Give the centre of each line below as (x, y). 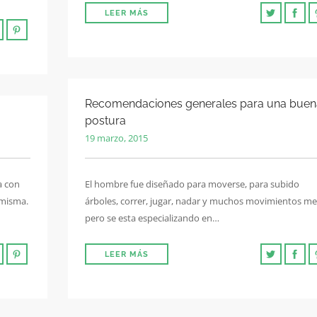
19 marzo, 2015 (116, 138)
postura (105, 121)
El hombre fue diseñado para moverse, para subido (192, 184)
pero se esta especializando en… (152, 218)
